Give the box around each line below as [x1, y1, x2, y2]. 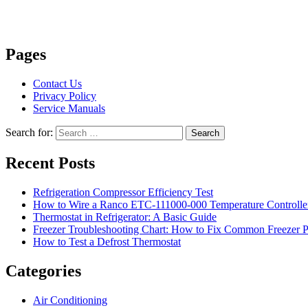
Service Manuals [33, 102, 105, 115]
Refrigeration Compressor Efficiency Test [33, 186, 213, 199]
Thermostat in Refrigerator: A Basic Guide [33, 211, 217, 223]
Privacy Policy [33, 90, 96, 102]
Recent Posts [5, 154, 95, 173]
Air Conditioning [33, 294, 107, 306]
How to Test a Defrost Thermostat [33, 236, 181, 248]
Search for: [5, 126, 53, 139]
